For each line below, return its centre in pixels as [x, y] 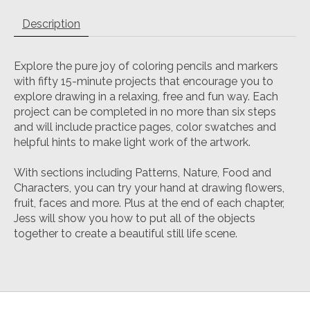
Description [51, 24]
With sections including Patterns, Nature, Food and [143, 173]
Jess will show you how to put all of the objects [135, 219]
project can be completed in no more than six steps [145, 112]
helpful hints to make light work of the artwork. [132, 143]
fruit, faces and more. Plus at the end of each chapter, [149, 203]
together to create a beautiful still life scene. [126, 234]
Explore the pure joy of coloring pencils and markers [146, 66]
